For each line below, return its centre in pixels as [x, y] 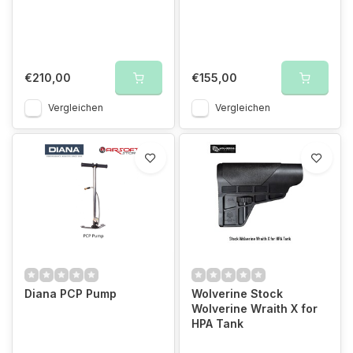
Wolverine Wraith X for [254, 308]
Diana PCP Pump [71, 293]
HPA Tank [217, 323]
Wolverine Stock [237, 293]
